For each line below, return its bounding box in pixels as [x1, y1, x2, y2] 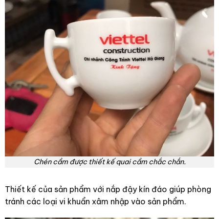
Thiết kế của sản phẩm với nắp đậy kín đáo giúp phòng [4, 184, 211, 194]
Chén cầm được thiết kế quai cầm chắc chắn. [33, 157, 186, 166]
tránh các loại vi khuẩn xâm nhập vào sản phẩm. [4, 196, 186, 206]
